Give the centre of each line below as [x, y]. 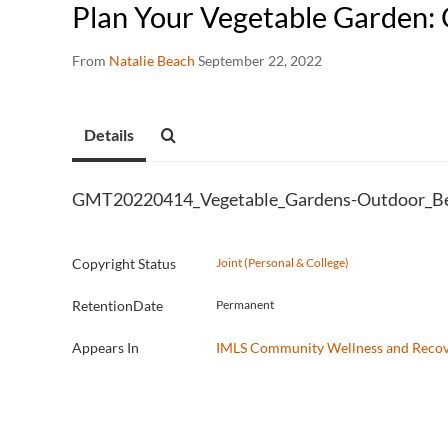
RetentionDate [117, 305]
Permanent [245, 304]
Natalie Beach [152, 60]
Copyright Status [124, 263]
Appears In [105, 347]
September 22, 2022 [260, 60]
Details [109, 134]
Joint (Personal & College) [282, 262]
